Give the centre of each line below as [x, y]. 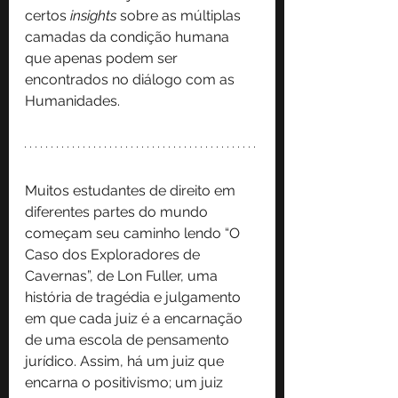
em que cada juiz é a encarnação [135, 318]
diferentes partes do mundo [118, 211]
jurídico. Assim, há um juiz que [126, 361]
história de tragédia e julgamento [135, 297]
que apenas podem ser [103, 58]
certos [48, 15]
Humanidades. [72, 100]
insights [95, 15]
